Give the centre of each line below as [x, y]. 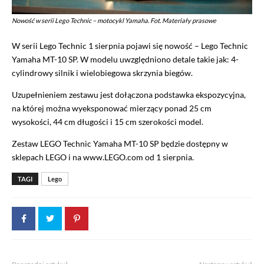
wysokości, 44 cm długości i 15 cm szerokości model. [108, 122]
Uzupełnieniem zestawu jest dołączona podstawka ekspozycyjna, [129, 95]
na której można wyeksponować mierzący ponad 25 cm [112, 108]
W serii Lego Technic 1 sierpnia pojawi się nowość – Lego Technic [130, 46]
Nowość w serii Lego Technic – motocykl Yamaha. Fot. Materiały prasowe [114, 21]
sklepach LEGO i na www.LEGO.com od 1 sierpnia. [103, 157]
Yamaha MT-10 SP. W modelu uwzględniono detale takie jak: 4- [125, 60]
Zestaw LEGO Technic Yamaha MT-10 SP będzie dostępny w [120, 144]
